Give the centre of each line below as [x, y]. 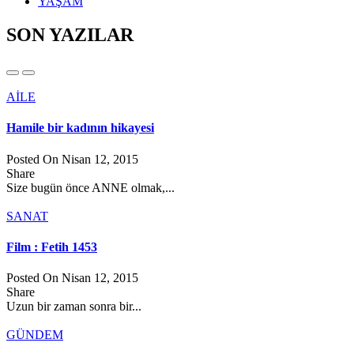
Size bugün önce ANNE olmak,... [90, 187]
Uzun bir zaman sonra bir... [74, 307]
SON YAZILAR [70, 35]
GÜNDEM [35, 335]
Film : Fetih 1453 [52, 247]
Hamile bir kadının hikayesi [80, 128]
